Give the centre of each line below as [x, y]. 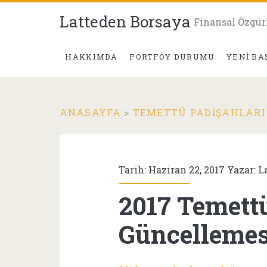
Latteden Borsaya [125, 21]
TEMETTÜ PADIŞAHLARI [199, 112]
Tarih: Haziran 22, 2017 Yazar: [189, 170]
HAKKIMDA [91, 57]
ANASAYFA [90, 112]
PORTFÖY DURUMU [172, 57]
